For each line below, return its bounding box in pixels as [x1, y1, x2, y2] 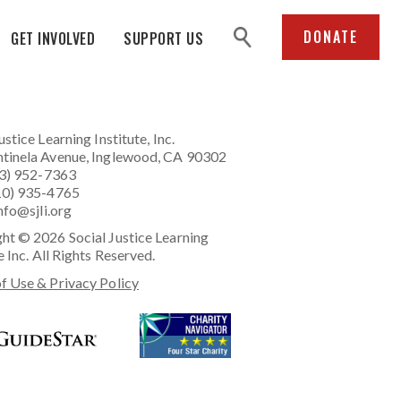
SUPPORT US [124, 28, 203, 49]
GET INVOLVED [11, 28, 95, 49]
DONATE [303, 26, 358, 47]
